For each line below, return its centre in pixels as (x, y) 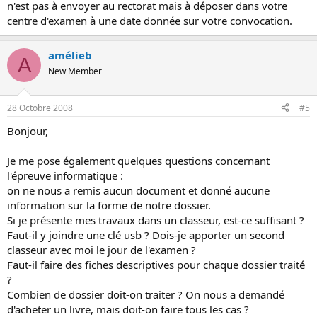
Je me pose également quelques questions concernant (138, 160)
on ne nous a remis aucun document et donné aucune (138, 190)
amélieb (70, 55)
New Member (75, 71)
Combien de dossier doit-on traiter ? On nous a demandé (146, 294)
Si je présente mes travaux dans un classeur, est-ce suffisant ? (156, 220)
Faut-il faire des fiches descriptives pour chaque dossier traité (156, 264)
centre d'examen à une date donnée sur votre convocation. (150, 21)
